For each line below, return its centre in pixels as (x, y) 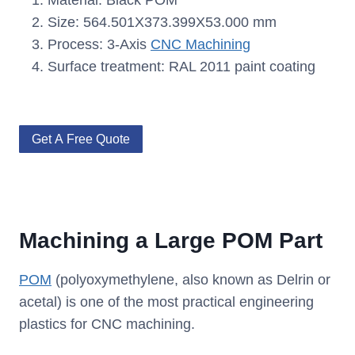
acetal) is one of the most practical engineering (166, 302)
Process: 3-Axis (99, 45)
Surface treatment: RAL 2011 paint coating (181, 67)
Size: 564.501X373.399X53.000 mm (162, 23)
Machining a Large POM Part (171, 241)
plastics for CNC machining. (107, 324)
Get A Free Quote (81, 139)
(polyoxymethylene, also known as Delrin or (191, 280)
